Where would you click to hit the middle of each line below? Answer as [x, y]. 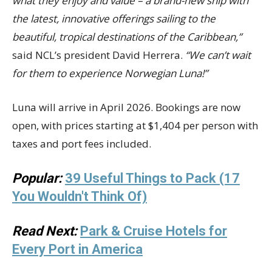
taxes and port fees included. [82, 144]
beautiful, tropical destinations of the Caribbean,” [127, 37]
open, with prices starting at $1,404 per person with [135, 126]
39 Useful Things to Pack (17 [152, 178]
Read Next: [45, 231]
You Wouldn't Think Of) [80, 197]
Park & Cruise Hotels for [154, 231]
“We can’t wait [218, 55]
